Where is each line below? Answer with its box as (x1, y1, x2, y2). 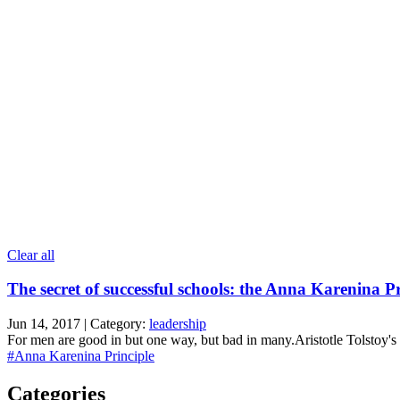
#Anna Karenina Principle (7, 347, 154, 363)
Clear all (7, 246, 54, 262)
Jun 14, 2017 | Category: (7, 315, 149, 331)
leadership (149, 315, 206, 331)
